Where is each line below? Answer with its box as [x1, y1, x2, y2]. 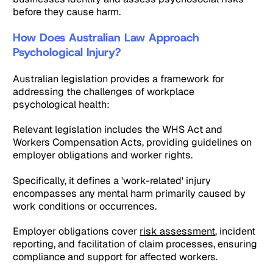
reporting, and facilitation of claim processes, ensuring [13, 238, 258, 251]
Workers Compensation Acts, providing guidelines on [13, 136, 252, 149]
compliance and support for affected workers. [13, 250, 218, 264]
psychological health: [13, 97, 110, 111]
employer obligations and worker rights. [13, 149, 193, 162]
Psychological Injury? [13, 44, 121, 60]
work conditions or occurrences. [13, 199, 157, 213]
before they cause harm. [13, 5, 121, 18]
